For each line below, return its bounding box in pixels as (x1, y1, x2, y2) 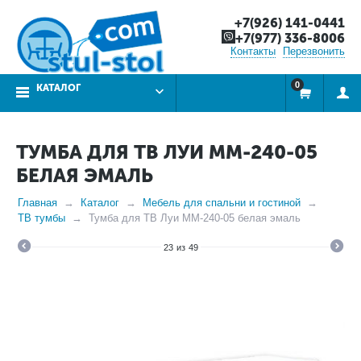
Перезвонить (283, 45, 345, 57)
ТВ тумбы (18, 212, 65, 224)
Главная (18, 197, 57, 209)
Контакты (230, 45, 276, 57)
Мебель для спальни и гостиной (143, 197, 301, 209)
